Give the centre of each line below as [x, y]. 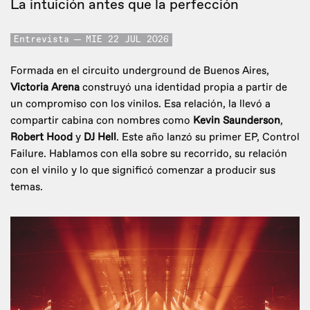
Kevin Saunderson [237, 121]
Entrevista [42, 40]
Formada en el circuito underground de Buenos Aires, [140, 71]
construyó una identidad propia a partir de [183, 88]
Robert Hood [42, 138]
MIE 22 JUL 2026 [127, 40]
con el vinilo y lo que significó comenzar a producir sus [143, 171]
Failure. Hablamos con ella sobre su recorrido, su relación [149, 154]
